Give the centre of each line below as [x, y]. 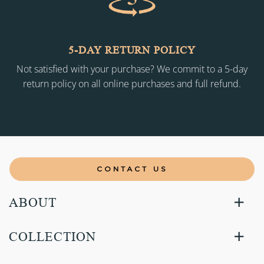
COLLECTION [52, 237]
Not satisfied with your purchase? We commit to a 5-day [132, 69]
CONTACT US [132, 169]
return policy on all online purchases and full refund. [132, 83]
